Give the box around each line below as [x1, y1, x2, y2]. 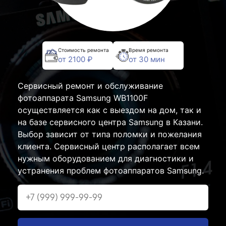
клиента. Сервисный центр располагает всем [18, 141, 200, 151]
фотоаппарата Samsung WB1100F [18, 93, 148, 103]
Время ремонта [129, 46, 168, 53]
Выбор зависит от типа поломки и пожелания [18, 129, 202, 139]
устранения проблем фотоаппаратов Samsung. [18, 165, 204, 176]
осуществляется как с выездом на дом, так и [18, 105, 201, 115]
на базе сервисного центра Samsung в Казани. [18, 117, 203, 127]
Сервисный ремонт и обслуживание [18, 81, 163, 91]
